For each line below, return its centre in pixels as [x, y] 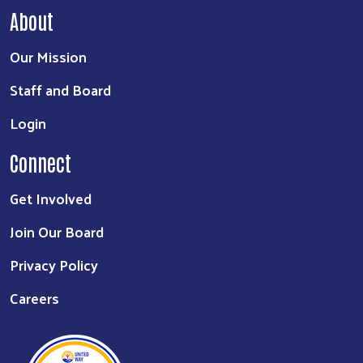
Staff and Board [60, 89]
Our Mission [48, 56]
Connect [41, 162]
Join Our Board [57, 231]
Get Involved [51, 198]
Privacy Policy [54, 264]
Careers [34, 297]
